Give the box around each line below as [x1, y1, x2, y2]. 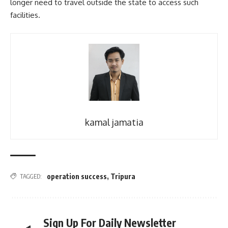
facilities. [10, 10, 40, 20]
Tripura [110, 172, 135, 181]
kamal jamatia [84, 116, 144, 128]
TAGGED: [20, 172, 42, 180]
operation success [47, 172, 107, 181]
